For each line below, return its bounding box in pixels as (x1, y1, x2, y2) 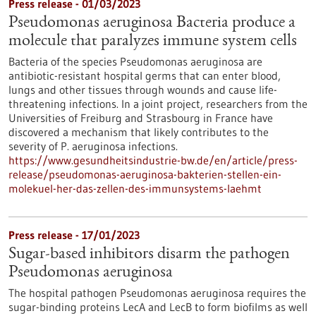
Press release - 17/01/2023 (8, 228, 140, 242)
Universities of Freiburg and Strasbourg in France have (8, 111, 273, 125)
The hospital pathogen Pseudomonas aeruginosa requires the (8, 286, 306, 300)
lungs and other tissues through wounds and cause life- (8, 83, 277, 97)
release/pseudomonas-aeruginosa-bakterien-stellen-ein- (8, 167, 281, 181)
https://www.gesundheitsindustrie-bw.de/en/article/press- (8, 153, 298, 167)
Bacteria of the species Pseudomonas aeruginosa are (8, 54, 262, 68)
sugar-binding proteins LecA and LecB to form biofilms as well (8, 300, 308, 314)
